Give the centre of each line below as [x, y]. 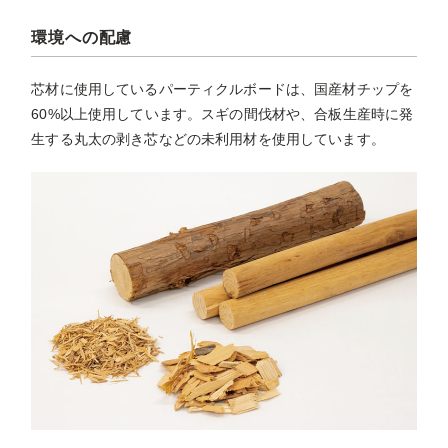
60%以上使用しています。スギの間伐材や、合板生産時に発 [222, 114]
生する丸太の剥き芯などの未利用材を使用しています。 [208, 139]
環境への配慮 [82, 38]
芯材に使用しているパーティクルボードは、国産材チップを [222, 89]
